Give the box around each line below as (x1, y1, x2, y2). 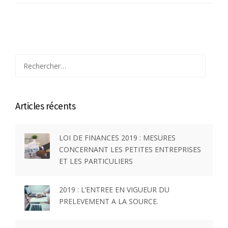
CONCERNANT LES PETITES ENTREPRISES (59, 145, 201, 155)
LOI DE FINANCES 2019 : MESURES (59, 133, 176, 143)
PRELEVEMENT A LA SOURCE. (59, 196, 158, 207)
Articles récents (15, 100, 75, 112)
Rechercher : (15, 55, 55, 65)
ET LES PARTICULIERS (59, 156, 133, 166)
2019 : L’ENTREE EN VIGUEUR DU (59, 185, 169, 195)
